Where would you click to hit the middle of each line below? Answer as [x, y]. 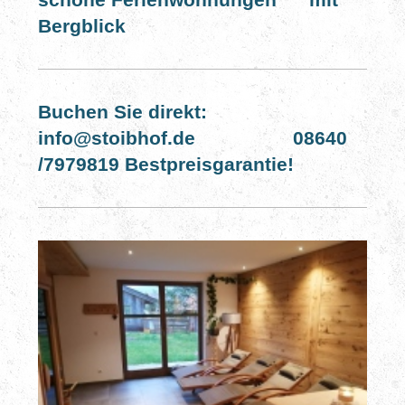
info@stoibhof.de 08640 [192, 138]
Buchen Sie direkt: [122, 112]
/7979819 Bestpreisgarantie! [165, 165]
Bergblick [81, 26]
